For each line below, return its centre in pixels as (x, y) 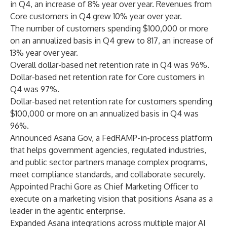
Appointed (30, 186)
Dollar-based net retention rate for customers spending (111, 101)
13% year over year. (44, 53)
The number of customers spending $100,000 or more (109, 28)
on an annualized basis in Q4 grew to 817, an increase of (112, 41)
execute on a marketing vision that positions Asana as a (111, 199)
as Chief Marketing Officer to (145, 186)
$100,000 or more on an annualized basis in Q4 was (104, 113)
